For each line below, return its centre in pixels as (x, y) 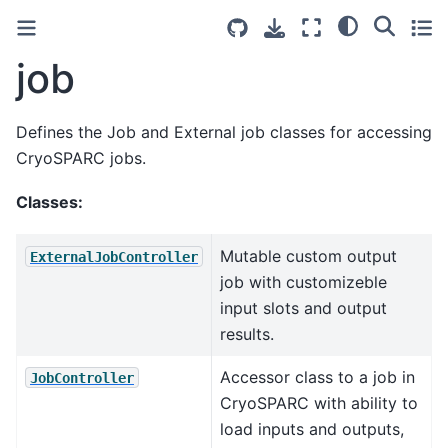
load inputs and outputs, (312, 428)
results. (247, 333)
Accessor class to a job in (317, 376)
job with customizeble (303, 281)
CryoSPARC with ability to (319, 402)
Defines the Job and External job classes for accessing (224, 131)
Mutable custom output (308, 255)
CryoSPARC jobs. (81, 157)
